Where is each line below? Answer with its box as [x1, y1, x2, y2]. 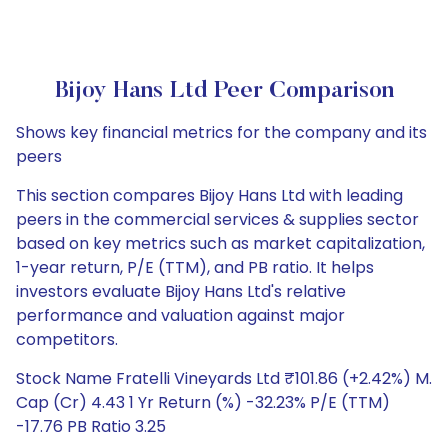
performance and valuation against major [16, 304, 345, 327]
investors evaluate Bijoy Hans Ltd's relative [16, 280, 346, 303]
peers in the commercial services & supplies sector [16, 208, 419, 231]
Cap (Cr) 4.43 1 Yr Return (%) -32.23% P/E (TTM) [16, 391, 390, 414]
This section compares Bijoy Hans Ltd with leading [16, 184, 403, 207]
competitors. [16, 328, 118, 351]
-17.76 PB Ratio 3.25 [16, 415, 166, 438]
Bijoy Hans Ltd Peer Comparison [54, 79, 394, 103]
